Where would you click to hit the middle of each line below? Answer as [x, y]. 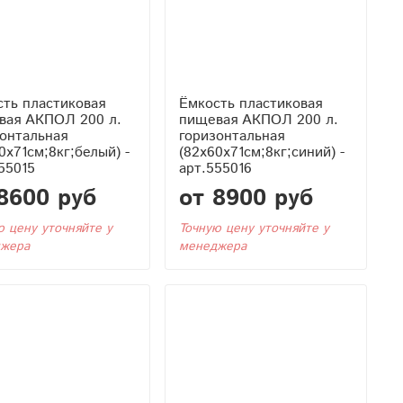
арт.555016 [215, 168]
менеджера [212, 246]
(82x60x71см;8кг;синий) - [261, 152]
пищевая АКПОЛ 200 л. [258, 120]
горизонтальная [231, 136]
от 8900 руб [246, 198]
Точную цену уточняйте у [254, 228]
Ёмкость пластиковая [250, 103]
